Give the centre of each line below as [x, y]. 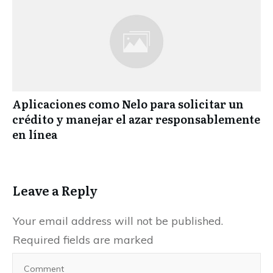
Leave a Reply [55, 190]
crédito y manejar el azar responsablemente [136, 119]
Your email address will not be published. [118, 221]
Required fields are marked [83, 239]
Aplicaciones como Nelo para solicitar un [128, 104]
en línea [35, 134]
